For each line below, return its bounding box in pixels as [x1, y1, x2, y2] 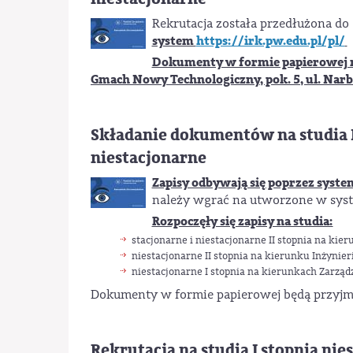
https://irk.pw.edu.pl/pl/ [195, 32, 345, 50]
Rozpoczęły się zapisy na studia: [151, 213, 333, 231]
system [151, 32, 196, 50]
